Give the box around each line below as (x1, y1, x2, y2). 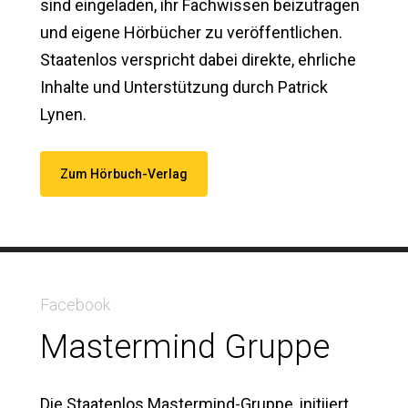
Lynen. (39, 104, 87, 124)
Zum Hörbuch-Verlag (59, 166, 188, 181)
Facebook (39, 294, 110, 314)
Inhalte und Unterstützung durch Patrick (39, 76, 328, 97)
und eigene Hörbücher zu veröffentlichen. (39, 22, 342, 42)
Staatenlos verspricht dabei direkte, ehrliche (39, 49, 356, 69)
